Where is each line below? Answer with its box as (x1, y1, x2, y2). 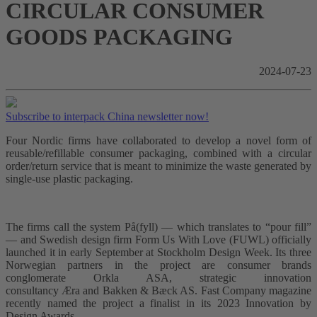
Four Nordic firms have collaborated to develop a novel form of (6, 134, 311, 147)
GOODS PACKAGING (6, 23, 233, 50)
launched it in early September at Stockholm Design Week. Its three (6, 246, 311, 259)
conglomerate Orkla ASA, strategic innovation (6, 272, 311, 284)
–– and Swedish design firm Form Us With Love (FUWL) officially (6, 234, 311, 246)
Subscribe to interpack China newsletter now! (6, 110, 209, 123)
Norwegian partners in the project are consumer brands (6, 259, 311, 272)
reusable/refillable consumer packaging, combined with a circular (6, 147, 311, 160)
